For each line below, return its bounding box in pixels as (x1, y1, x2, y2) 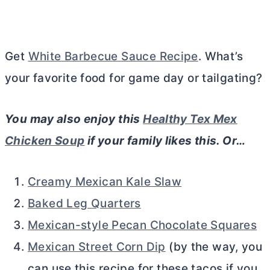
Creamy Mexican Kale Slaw (28, 175, 182, 189)
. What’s (198, 49, 243, 64)
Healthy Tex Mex (143, 112, 237, 127)
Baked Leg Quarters (28, 196, 141, 211)
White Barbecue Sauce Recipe (28, 49, 198, 64)
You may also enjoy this (5, 112, 143, 127)
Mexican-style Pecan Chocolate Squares (28, 218, 257, 233)
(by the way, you (165, 240, 263, 254)
